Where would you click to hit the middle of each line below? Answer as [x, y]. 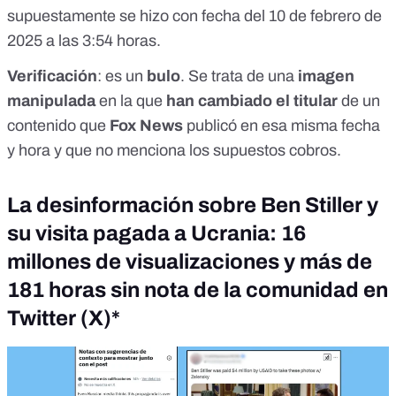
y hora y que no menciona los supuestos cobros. [174, 150]
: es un [122, 76]
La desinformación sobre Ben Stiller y [193, 205]
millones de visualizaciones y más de [190, 261]
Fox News [145, 125]
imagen [324, 76]
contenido [42, 125]
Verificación [52, 76]
